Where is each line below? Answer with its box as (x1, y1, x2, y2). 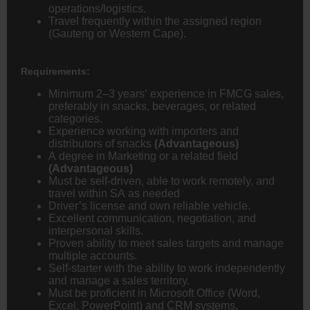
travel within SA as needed (48, 187, 180, 199)
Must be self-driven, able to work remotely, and (48, 174, 275, 187)
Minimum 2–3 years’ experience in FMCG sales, (48, 87, 284, 100)
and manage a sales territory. (48, 274, 190, 286)
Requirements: (21, 65, 90, 77)
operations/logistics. (48, 2, 146, 15)
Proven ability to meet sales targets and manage (48, 237, 284, 249)
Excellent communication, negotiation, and (48, 212, 256, 224)
